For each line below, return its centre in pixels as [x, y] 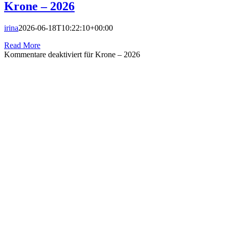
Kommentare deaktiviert [43, 55]
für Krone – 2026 [111, 55]
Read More [22, 45]
